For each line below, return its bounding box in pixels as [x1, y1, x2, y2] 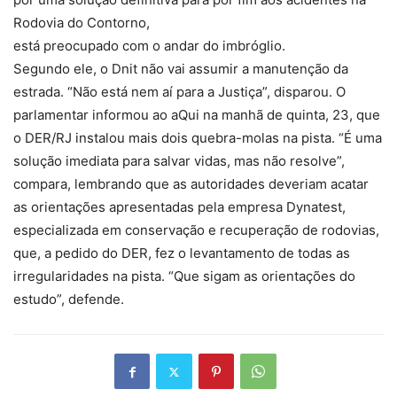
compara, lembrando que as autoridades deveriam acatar [13, 175, 369, 193]
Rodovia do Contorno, [13, 14, 150, 32]
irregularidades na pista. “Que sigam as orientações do [13, 268, 355, 285]
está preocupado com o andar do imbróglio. [13, 37, 285, 55]
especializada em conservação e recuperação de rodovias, [13, 222, 379, 239]
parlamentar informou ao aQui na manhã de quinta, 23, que [13, 106, 380, 124]
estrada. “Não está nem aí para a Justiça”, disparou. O [13, 83, 346, 101]
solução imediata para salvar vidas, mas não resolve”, [13, 152, 345, 170]
